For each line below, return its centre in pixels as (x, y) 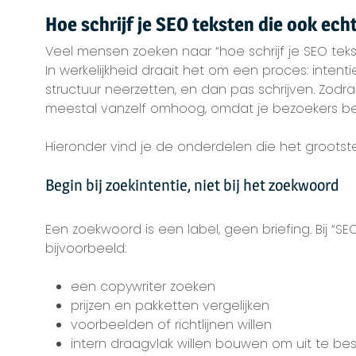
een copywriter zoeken (143, 286)
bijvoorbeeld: (85, 248)
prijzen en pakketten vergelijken (170, 306)
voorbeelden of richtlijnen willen (171, 325)
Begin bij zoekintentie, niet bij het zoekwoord (192, 185)
